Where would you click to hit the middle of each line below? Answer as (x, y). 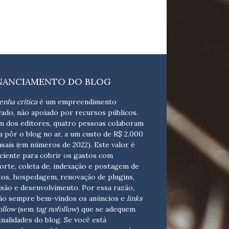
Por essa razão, (108, 188)
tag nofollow (56, 209)
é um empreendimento (77, 102)
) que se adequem (106, 209)
